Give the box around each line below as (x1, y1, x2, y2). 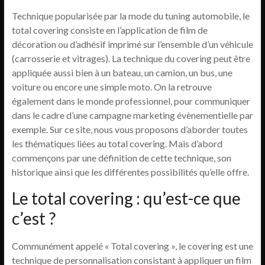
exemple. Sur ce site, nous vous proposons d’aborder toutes (11, 124, 248, 135)
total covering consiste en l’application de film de (11, 24, 208, 35)
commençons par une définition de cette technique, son (11, 152, 231, 163)
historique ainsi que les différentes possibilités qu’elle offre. (11, 166, 249, 177)
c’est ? (11, 208, 56, 228)
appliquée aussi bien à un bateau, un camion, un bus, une (11, 67, 232, 78)
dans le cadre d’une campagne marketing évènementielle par (11, 109, 253, 121)
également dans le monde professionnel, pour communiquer (11, 95, 250, 106)
